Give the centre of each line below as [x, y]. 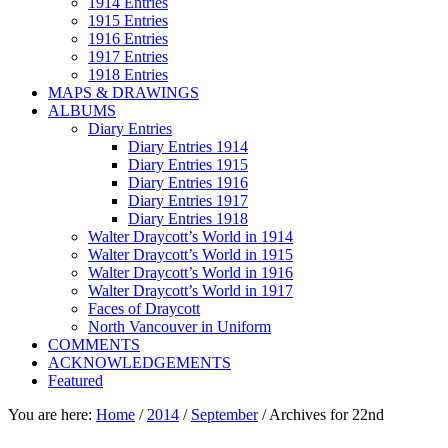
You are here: [52, 414]
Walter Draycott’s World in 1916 [190, 272]
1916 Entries [128, 38]
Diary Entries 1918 [188, 218]
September [224, 414]
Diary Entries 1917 [188, 200]
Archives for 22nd [325, 414]
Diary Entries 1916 [188, 182]
